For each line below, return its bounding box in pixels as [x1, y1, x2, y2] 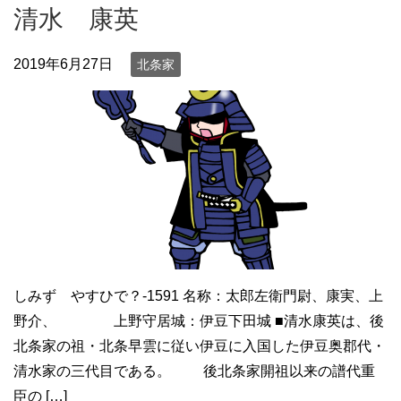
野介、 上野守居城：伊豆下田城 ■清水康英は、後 [13, 313, 384, 329]
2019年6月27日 [13, 55, 113, 72]
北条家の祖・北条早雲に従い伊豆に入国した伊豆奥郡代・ [13, 338, 386, 354]
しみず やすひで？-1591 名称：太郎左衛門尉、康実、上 [13, 288, 383, 304]
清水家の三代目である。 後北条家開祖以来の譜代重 [13, 363, 375, 380]
